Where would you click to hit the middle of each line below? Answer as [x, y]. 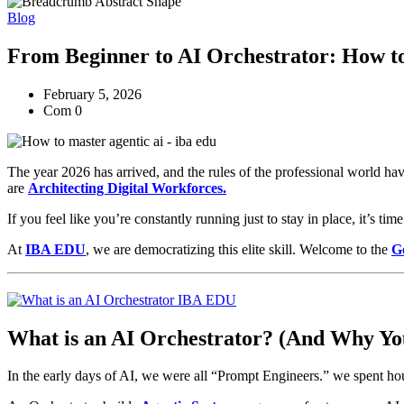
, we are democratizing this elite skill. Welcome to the [239, 249]
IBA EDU [55, 249]
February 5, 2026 [92, 94]
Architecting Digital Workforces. [127, 188]
